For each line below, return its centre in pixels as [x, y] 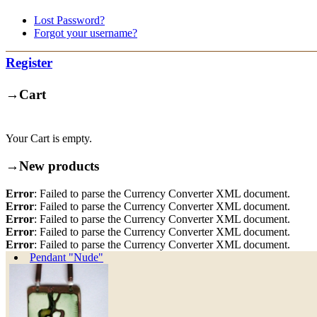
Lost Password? [69, 20]
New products [59, 166]
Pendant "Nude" [67, 257]
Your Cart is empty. [49, 139]
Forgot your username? [86, 33]
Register [29, 62]
